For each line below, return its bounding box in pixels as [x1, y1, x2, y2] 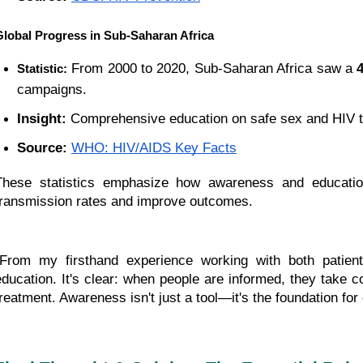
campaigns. [17, 82, 87, 98]
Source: [17, 140, 67, 156]
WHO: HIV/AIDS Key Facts [71, 140, 237, 156]
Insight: [17, 111, 66, 127]
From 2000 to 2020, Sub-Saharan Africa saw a [67, 61, 357, 77]
